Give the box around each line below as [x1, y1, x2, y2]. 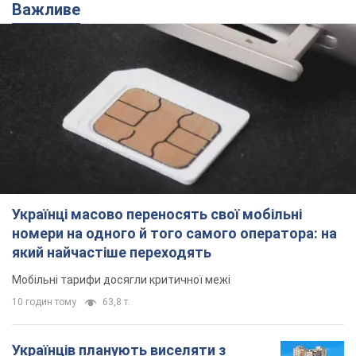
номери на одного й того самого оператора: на [12, 224, 337, 242]
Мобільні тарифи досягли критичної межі [12, 273, 230, 286]
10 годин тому [12, 296, 76, 308]
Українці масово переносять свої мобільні [12, 205, 302, 222]
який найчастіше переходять [12, 243, 211, 261]
